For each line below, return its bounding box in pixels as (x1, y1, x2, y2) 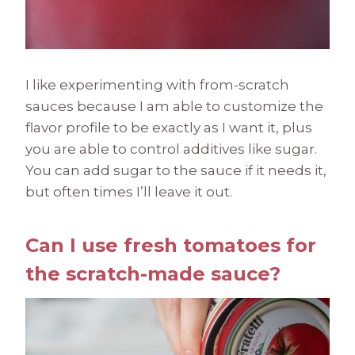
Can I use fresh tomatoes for (25, 234, 316, 258)
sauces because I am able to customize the (25, 98, 323, 115)
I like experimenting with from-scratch (25, 77, 289, 94)
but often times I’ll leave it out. (25, 184, 239, 200)
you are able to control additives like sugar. (25, 141, 320, 158)
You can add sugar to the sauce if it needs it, (25, 162, 326, 179)
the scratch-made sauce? (25, 262, 281, 286)
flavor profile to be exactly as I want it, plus (25, 120, 312, 136)
